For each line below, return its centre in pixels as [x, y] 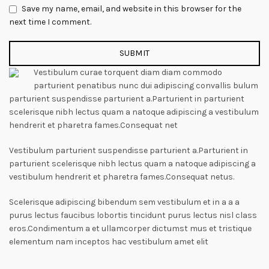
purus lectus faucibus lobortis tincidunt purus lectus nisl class [133, 215]
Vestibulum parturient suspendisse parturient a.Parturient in [128, 150]
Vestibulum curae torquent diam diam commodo [128, 72]
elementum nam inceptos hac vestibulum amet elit [109, 241]
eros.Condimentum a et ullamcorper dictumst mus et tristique [130, 228]
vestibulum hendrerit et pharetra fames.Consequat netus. [122, 177]
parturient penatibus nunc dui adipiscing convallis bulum [146, 85]
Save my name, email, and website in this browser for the [131, 9]
